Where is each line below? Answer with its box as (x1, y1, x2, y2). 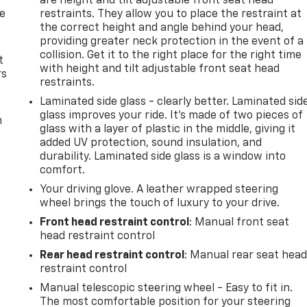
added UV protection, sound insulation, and (40, 137, 262, 149)
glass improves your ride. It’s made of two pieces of (40, 110, 304, 121)
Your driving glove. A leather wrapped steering (40, 184, 279, 195)
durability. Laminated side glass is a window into (40, 151, 286, 162)
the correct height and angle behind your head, (40, 22, 284, 34)
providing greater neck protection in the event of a (40, 36, 304, 47)
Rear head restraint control (40, 249, 185, 261)
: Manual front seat (189, 217, 290, 228)
